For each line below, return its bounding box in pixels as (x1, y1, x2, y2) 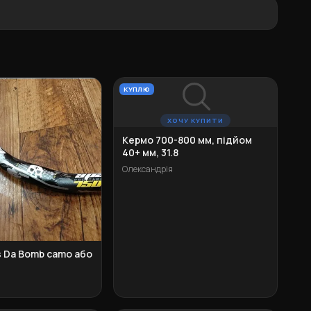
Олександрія (122, 162, 174, 175)
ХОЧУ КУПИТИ (167, 115, 224, 125)
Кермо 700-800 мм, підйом (122, 133, 253, 146)
